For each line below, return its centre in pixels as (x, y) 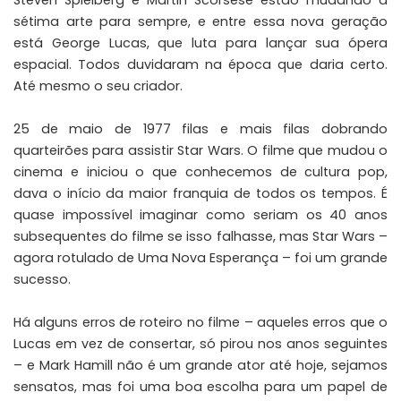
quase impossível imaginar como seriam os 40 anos (200, 214)
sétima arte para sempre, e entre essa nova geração (200, 21)
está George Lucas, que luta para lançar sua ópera (200, 43)
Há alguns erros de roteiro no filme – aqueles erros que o (200, 322)
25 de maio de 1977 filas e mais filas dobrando (200, 128)
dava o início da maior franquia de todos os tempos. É (200, 193)
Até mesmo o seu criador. (98, 85)
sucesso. (42, 279)
